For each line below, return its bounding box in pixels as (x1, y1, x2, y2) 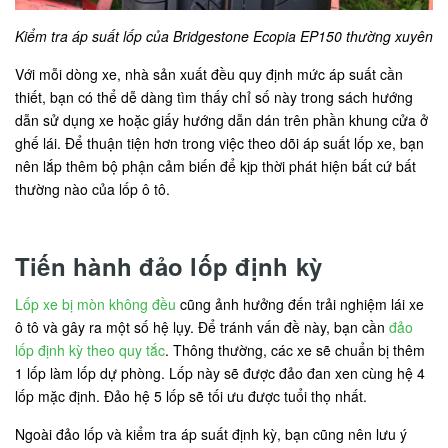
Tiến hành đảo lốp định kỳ (15, 248, 322, 283)
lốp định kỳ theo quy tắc (15, 339, 165, 360)
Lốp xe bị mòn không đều (15, 293, 176, 314)
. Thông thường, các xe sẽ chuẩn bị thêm (165, 339, 425, 360)
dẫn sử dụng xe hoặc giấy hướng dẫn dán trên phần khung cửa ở (15, 109, 428, 130)
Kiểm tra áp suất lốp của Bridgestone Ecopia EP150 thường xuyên (15, 25, 433, 46)
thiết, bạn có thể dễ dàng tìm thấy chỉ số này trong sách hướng (15, 86, 413, 107)
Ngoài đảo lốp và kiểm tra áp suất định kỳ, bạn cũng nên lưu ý (15, 423, 407, 444)
